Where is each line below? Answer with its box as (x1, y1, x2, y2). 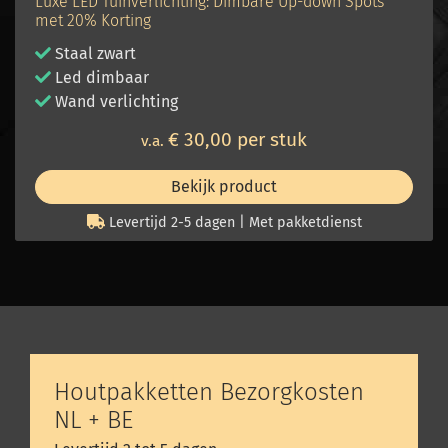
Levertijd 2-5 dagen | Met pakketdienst (104, 214, 362, 232)
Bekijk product (171, 177, 277, 197)
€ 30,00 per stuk (168, 128, 307, 152)
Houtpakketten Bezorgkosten (54, 378, 364, 407)
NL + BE (54, 406, 133, 435)
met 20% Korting (35, 11, 151, 31)
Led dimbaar (51, 68, 149, 88)
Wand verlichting (51, 92, 178, 112)
